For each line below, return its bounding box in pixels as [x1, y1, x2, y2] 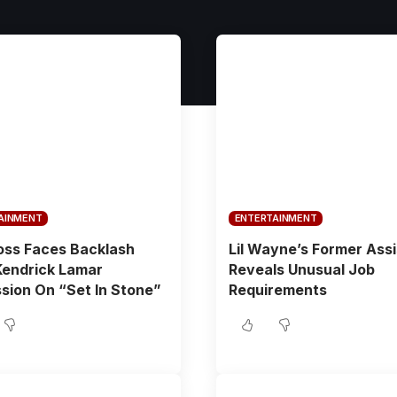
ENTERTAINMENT [234, 212, 317, 224]
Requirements [228, 281, 327, 299]
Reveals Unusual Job [228, 261, 375, 278]
